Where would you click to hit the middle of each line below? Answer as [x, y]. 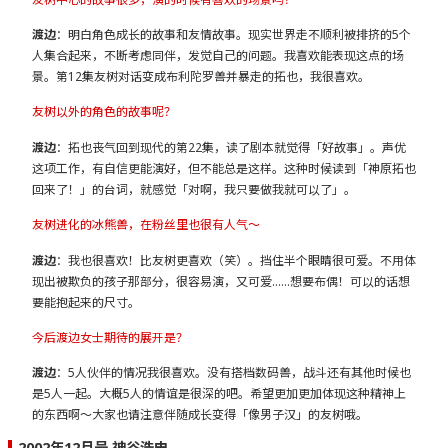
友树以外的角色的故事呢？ [104, 112]
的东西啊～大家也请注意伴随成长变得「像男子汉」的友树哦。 [200, 415]
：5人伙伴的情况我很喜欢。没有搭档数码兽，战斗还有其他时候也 [233, 373]
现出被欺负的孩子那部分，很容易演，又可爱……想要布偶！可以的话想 [221, 281]
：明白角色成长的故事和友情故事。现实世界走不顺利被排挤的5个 [233, 34]
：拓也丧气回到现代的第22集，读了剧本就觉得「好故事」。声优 [231, 147]
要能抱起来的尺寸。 [86, 302]
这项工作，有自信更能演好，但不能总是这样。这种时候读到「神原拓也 [224, 168]
